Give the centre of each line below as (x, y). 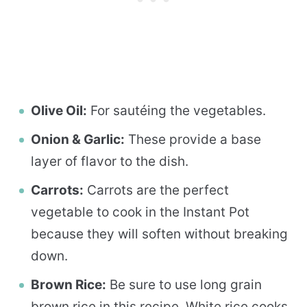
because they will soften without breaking (159, 234)
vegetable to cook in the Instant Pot (140, 212)
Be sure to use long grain (184, 284)
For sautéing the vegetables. (176, 110)
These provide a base (193, 139)
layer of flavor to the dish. (110, 161)
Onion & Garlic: (78, 139)
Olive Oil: (59, 110)
